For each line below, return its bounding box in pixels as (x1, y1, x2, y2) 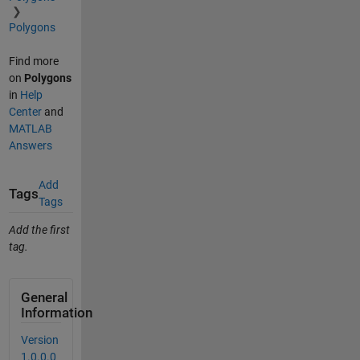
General (20, 289, 67, 305)
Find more (8, 55, 59, 68)
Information (20, 305, 92, 321)
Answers (8, 139, 52, 153)
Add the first (8, 223, 70, 236)
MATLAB (8, 122, 52, 136)
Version (20, 333, 59, 346)
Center (8, 105, 42, 119)
